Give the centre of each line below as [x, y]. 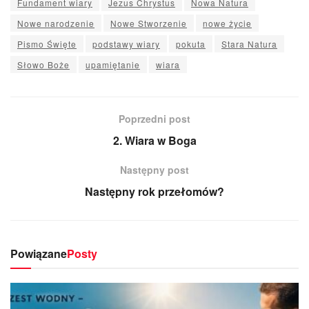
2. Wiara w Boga [154, 141]
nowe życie [227, 23]
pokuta [191, 43]
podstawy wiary [126, 43]
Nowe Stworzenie [149, 23]
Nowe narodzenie [56, 23]
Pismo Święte [47, 43]
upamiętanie [113, 64]
